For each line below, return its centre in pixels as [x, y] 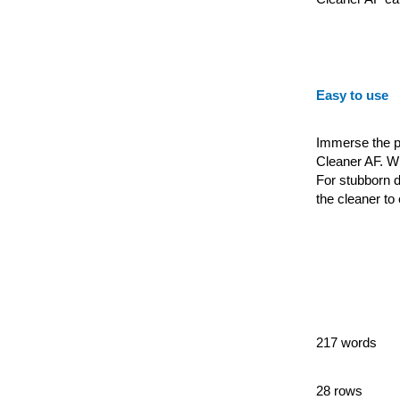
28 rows [339, 391]
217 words [346, 342]
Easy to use [352, 95]
